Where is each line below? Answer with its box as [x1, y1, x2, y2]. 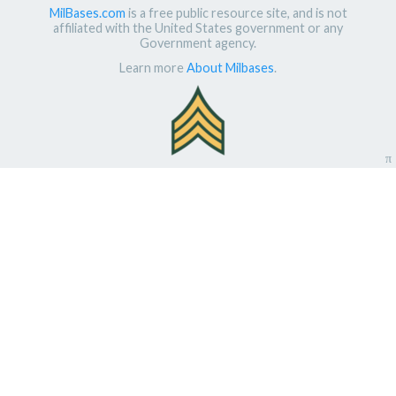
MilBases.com [49, 4, 126, 20]
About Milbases [187, 59, 274, 75]
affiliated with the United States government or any [53, 19, 343, 35]
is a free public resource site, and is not [125, 4, 347, 20]
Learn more [119, 59, 187, 75]
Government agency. [140, 34, 256, 50]
